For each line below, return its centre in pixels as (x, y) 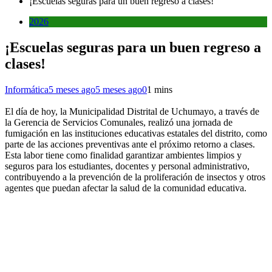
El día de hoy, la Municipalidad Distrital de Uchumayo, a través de (132, 111)
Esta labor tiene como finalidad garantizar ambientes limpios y (123, 155)
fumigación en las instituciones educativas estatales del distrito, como (136, 133)
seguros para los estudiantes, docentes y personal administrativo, (127, 166)
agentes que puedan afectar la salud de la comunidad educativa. (126, 188)
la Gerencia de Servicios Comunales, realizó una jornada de (119, 122)
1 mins (160, 89)
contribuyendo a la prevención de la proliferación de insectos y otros (135, 177)
